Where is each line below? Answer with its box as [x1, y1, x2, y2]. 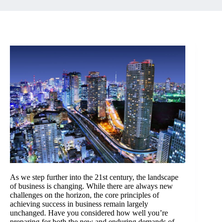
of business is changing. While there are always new [10, 181, 173, 190]
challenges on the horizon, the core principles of [10, 190, 159, 199]
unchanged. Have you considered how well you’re [10, 208, 168, 217]
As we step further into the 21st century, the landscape [10, 172, 178, 181]
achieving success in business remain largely [10, 199, 148, 208]
